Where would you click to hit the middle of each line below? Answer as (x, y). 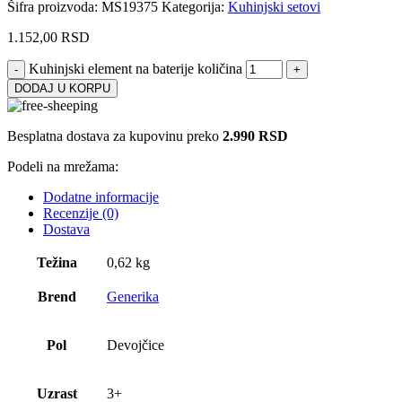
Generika (133, 297)
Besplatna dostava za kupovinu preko (115, 136)
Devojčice (135, 345)
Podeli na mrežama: (63, 167)
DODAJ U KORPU (62, 89)
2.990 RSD (255, 136)
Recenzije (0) (81, 214)
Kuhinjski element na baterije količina (135, 69)
